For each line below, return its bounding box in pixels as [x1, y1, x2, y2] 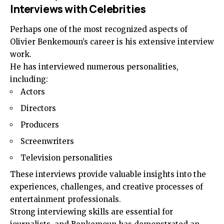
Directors [20, 103, 56, 113]
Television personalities [20, 153, 112, 163]
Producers [20, 120, 59, 130]
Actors [20, 87, 45, 97]
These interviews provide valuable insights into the [10, 169, 206, 179]
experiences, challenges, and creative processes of [10, 182, 203, 192]
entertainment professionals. [10, 194, 121, 204]
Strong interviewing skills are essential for [10, 207, 173, 217]
